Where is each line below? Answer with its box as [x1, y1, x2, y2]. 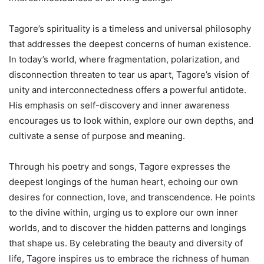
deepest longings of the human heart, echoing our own [9, 176, 238, 187]
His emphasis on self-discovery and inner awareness [9, 99, 230, 111]
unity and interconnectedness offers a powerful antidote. [9, 84, 246, 95]
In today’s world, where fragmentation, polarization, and [9, 53, 240, 65]
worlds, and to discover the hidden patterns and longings [9, 222, 246, 233]
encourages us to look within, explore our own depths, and [9, 114, 253, 126]
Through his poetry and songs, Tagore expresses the [9, 160, 230, 172]
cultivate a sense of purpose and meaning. [9, 130, 185, 141]
